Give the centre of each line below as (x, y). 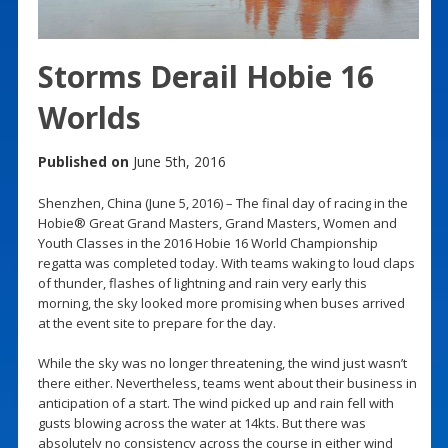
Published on (83, 161)
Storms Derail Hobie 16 (205, 76)
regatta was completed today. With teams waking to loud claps (226, 262)
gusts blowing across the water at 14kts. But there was (201, 422)
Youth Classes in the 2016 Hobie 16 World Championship (207, 242)
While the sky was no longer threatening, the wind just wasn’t (222, 362)
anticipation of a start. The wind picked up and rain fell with (215, 402)
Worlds (89, 117)
